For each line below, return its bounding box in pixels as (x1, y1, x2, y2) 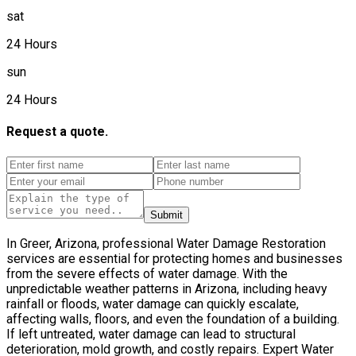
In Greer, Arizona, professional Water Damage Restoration (6, 235, 326, 251)
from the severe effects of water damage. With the (6, 265, 288, 281)
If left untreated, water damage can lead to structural (6, 326, 296, 342)
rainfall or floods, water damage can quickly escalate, (6, 296, 299, 311)
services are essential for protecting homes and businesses (6, 250, 342, 266)
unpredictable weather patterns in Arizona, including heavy (6, 281, 327, 296)
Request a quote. (6, 124, 108, 140)
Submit (150, 208, 183, 221)
